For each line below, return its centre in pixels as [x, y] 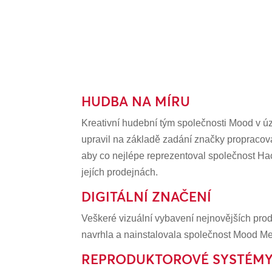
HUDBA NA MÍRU [136, 102]
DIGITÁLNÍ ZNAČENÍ [147, 197]
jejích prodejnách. [120, 172]
